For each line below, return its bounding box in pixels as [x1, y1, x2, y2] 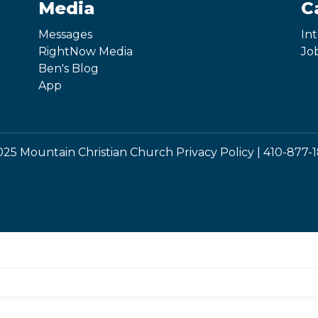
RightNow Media [38, 45, 133, 59]
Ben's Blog [38, 62, 99, 76]
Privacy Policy [176, 146, 254, 160]
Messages [38, 28, 92, 42]
